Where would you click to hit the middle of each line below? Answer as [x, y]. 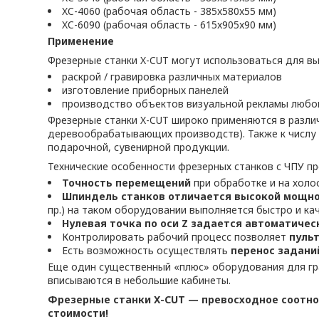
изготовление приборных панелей [146, 90]
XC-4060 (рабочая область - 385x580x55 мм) [169, 11]
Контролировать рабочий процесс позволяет [176, 237]
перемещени [149, 183]
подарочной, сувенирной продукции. [139, 147]
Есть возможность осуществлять [147, 250]
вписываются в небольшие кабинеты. [140, 280]
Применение [81, 41]
